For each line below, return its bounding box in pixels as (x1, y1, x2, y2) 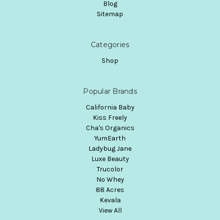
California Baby (85, 103, 135, 111)
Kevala (99, 195, 121, 204)
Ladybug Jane (88, 144, 132, 153)
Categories (90, 40, 130, 49)
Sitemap (97, 9, 123, 18)
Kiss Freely (93, 113, 127, 122)
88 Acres (96, 185, 124, 194)
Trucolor (97, 165, 123, 173)
